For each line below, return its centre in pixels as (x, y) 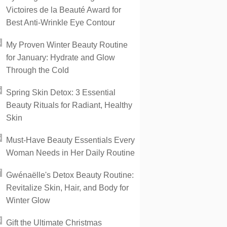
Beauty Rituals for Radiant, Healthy (69, 105)
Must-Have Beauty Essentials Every (70, 140)
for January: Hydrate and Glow (61, 58)
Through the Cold (37, 70)
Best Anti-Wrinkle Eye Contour (61, 23)
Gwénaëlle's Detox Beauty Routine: (70, 175)
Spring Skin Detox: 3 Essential (61, 92)
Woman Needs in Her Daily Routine (70, 153)
